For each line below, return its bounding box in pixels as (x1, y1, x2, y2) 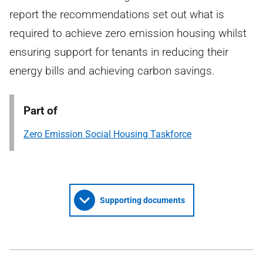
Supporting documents (99, 195, 185, 205)
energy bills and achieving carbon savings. (9, 64, 215, 77)
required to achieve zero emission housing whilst (9, 26, 247, 40)
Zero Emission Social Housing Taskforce (23, 129, 191, 140)
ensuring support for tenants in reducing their (9, 45, 228, 59)
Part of (23, 104, 58, 117)
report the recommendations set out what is (9, 8, 224, 21)
